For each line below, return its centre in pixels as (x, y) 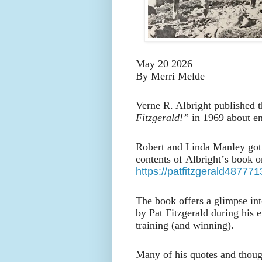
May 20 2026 (164, 63)
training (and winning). (185, 225)
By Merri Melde (170, 76)
